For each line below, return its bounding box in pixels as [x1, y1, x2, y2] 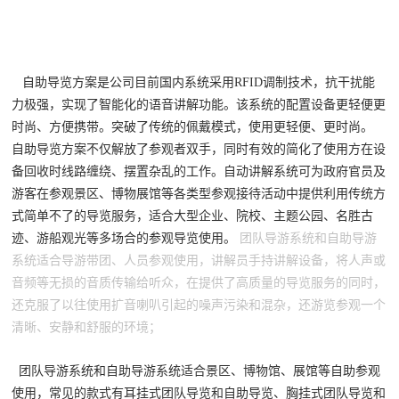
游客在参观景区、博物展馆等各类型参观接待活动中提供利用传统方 [12, 187, 387, 201]
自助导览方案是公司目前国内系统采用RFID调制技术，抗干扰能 [12, 76, 376, 90]
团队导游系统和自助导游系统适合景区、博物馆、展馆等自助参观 [12, 364, 381, 379]
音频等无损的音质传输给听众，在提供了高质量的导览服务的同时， [12, 276, 387, 290]
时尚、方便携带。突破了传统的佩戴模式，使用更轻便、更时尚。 [12, 120, 374, 134]
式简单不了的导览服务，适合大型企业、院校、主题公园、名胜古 [12, 209, 374, 224]
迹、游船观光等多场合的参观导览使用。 [12, 232, 240, 246]
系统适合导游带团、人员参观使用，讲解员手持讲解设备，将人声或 [12, 254, 387, 268]
